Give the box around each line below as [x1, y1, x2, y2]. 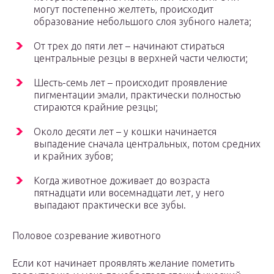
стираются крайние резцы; [34, 102, 158, 113]
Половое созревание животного [12, 230, 161, 242]
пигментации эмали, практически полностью [34, 89, 241, 101]
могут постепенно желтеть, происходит [34, 4, 213, 15]
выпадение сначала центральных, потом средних [34, 138, 261, 150]
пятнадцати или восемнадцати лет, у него [34, 187, 224, 199]
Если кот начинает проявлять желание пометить [12, 257, 234, 269]
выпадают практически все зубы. [34, 199, 186, 211]
